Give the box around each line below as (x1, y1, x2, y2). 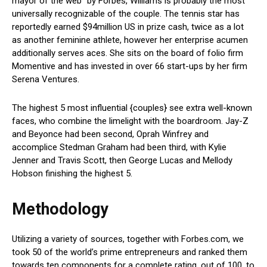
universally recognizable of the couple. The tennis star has (12, 8, 240, 20)
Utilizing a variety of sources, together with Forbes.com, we (12, 234, 244, 245)
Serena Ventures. (12, 74, 82, 85)
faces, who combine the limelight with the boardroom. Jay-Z (12, 116, 249, 127)
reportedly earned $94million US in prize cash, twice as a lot (12, 21, 244, 33)
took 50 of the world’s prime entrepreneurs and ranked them (12, 247, 247, 258)
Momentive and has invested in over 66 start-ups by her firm (12, 61, 247, 72)
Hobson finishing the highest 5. (12, 168, 132, 179)
